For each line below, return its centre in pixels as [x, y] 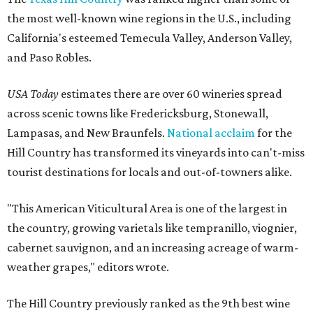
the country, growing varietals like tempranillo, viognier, [152, 228]
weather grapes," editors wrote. [88, 267]
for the [274, 133]
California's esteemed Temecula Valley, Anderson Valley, [150, 38]
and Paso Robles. [49, 58]
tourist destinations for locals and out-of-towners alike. [150, 172]
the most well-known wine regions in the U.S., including [149, 19]
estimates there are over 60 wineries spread [172, 94]
